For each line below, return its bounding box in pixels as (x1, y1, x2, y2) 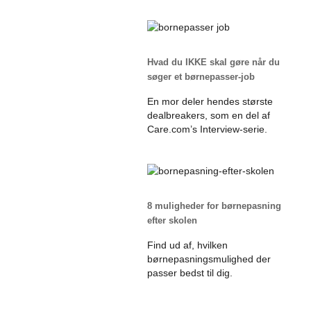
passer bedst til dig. (147, 267, 233, 278)
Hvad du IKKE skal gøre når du (147, 56, 280, 67)
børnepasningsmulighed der (147, 253, 271, 264)
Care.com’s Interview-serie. (147, 123, 267, 135)
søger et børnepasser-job (147, 71, 255, 82)
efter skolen (147, 215, 197, 226)
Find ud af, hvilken (147, 239, 228, 251)
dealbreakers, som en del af (147, 109, 270, 121)
